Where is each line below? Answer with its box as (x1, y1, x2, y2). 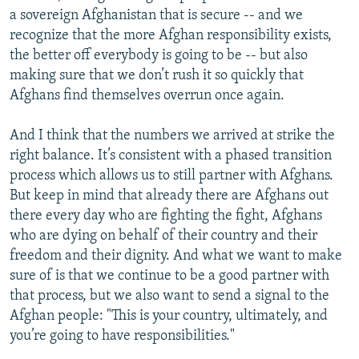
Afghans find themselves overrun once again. (10, 88, 284, 104)
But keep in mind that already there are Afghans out (10, 188, 329, 204)
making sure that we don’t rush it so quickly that (10, 68, 304, 84)
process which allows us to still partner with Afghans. (10, 168, 333, 184)
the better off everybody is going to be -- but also (10, 48, 308, 64)
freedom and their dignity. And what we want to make (10, 248, 342, 264)
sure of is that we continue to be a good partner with (10, 268, 329, 284)
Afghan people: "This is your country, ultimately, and (10, 309, 328, 325)
